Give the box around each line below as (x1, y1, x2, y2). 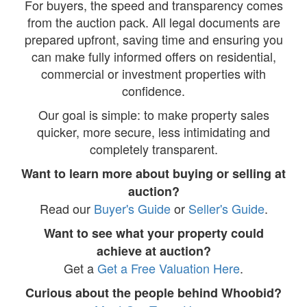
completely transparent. (89, 139, 218, 158)
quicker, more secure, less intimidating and (37, 122, 270, 140)
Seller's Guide (188, 199, 265, 217)
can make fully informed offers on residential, (31, 47, 276, 65)
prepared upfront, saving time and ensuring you (24, 29, 283, 48)
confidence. (122, 81, 185, 99)
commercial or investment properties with (41, 64, 266, 82)
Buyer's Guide (93, 199, 171, 217)
